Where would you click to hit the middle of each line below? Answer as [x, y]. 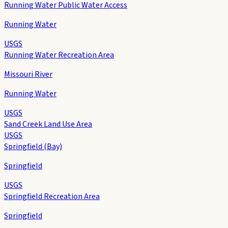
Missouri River [28, 74]
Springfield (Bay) [33, 146]
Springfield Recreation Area [52, 196]
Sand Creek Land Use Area [48, 124]
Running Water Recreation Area [59, 55]
